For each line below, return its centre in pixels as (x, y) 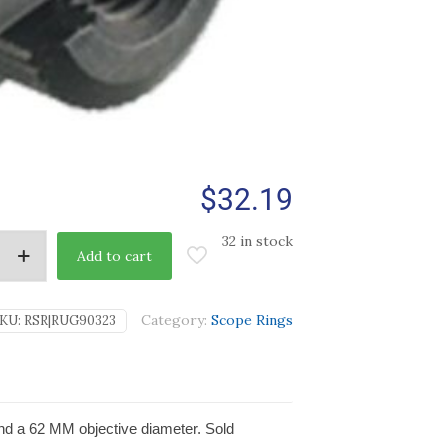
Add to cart (114, 255)
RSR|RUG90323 (69, 320)
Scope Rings (251, 319)
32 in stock (257, 240)
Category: (175, 319)
